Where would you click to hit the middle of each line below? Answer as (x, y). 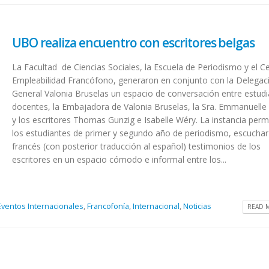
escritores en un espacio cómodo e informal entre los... (119, 160)
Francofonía (108, 206)
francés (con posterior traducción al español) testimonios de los (137, 147)
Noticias (198, 206)
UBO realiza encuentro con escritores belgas (134, 43)
